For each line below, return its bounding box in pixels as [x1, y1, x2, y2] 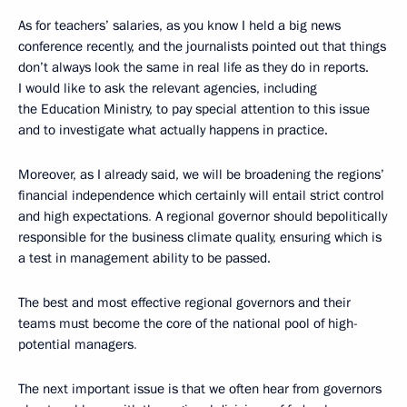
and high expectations [18, 207, 148, 226]
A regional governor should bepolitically [152, 207, 387, 226]
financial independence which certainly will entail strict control [18, 186, 384, 205]
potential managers [18, 335, 134, 354]
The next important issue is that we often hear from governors [18, 380, 382, 399]
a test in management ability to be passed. [18, 249, 271, 268]
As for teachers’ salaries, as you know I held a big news [18, 16, 341, 35]
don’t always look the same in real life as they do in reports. [18, 58, 369, 77]
